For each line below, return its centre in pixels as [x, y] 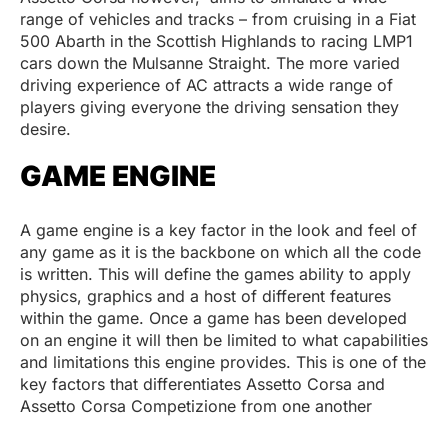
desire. [48, 129]
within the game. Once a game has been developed [213, 318]
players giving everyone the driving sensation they [209, 107]
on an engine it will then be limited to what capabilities [224, 340]
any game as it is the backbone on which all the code [220, 252]
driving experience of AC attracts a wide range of [206, 85]
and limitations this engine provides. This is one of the [223, 362]
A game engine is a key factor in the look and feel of [218, 230]
